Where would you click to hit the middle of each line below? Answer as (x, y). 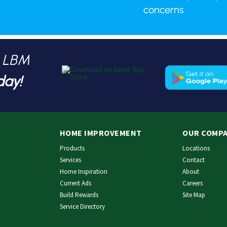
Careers (193, 183)
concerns (163, 9)
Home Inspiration (83, 171)
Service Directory (82, 206)
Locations (196, 148)
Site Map (194, 195)
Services (70, 160)
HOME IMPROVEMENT (101, 133)
